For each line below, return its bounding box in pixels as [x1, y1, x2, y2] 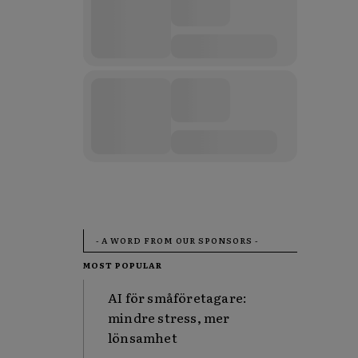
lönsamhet [108, 328, 177, 347]
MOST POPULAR [83, 259, 162, 271]
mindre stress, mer [108, 308, 230, 327]
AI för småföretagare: [108, 288, 248, 307]
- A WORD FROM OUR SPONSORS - [96, 234, 258, 246]
